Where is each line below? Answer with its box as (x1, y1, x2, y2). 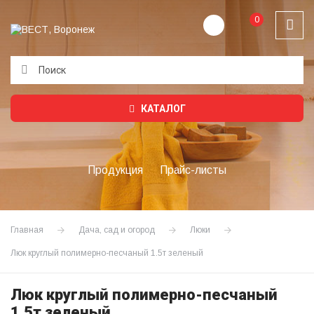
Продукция (88, 163, 143, 176)
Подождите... (21, 95, 107, 109)
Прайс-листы (160, 163, 226, 176)
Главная (11, 224, 43, 235)
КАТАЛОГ (138, 102, 186, 114)
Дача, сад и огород (78, 224, 155, 235)
